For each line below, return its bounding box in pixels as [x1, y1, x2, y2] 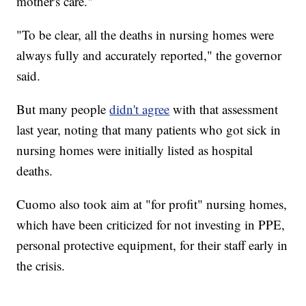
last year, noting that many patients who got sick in [16, 121, 281, 139]
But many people [16, 100, 110, 118]
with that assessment [169, 100, 279, 118]
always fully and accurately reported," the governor [16, 46, 282, 64]
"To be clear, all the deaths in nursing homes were [16, 26, 275, 44]
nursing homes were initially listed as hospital [16, 141, 253, 159]
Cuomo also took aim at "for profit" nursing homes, [16, 195, 288, 213]
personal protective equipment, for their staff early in [16, 236, 288, 254]
